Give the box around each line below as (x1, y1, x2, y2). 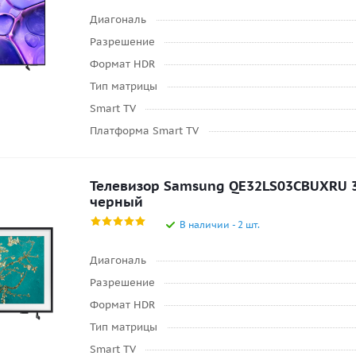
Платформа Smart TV (90, 124, 199, 137)
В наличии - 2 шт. (180, 219, 260, 230)
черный (90, 193, 143, 211)
